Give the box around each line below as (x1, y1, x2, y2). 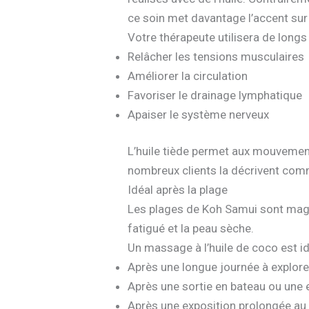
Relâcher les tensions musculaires (128, 49, 305, 63)
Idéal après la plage (128, 183, 228, 197)
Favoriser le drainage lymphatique (128, 88, 303, 102)
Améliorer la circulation (128, 68, 248, 83)
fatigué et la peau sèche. (128, 221, 255, 236)
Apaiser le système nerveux (128, 107, 270, 121)
